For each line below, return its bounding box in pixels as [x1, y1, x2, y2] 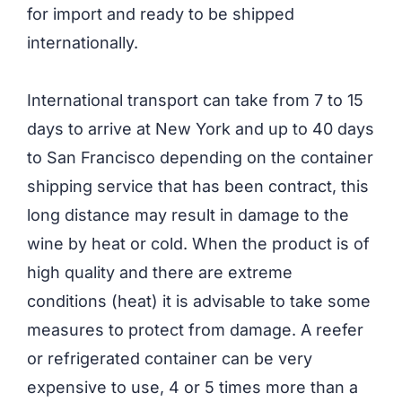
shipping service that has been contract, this [27, 177, 369, 197]
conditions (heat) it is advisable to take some [27, 292, 371, 311]
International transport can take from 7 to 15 [27, 91, 363, 110]
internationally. [27, 33, 138, 53]
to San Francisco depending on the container [27, 148, 373, 168]
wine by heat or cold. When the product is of [27, 234, 370, 254]
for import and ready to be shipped [27, 4, 294, 24]
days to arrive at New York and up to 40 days [27, 119, 374, 139]
